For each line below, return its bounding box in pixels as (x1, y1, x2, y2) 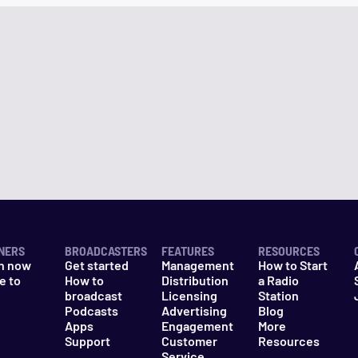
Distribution (161, 272, 229, 288)
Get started (65, 257, 129, 272)
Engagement (161, 318, 233, 333)
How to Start (257, 257, 328, 272)
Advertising (161, 303, 227, 318)
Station (257, 288, 299, 303)
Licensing (161, 288, 217, 303)
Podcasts (65, 303, 119, 318)
